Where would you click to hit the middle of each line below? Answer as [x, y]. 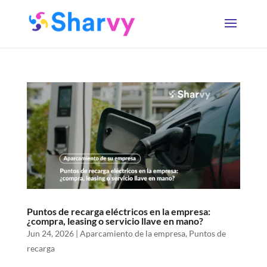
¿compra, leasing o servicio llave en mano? [115, 221]
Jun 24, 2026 [50, 234]
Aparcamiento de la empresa [132, 234]
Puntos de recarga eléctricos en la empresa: [118, 212]
